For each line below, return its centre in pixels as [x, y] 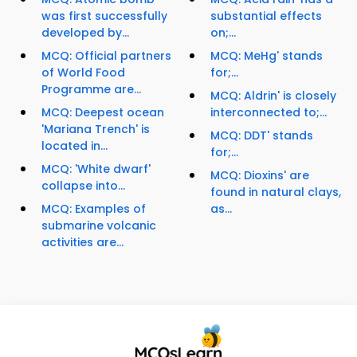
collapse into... [83, 186]
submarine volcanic [99, 226]
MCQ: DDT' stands [262, 136]
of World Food [83, 73]
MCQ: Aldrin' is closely [273, 96]
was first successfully [104, 16]
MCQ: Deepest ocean [103, 113]
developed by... [85, 33]
